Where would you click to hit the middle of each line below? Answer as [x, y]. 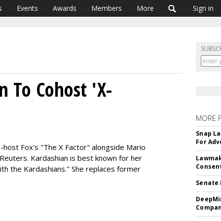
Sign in [203, 8]
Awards [65, 8]
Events [27, 8]
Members [107, 8]
